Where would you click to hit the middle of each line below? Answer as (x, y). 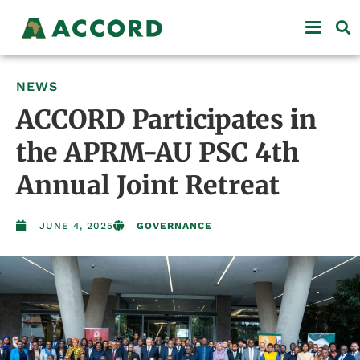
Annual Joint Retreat (148, 185)
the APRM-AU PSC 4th (157, 152)
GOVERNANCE (174, 225)
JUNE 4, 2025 (76, 225)
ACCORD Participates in (166, 119)
